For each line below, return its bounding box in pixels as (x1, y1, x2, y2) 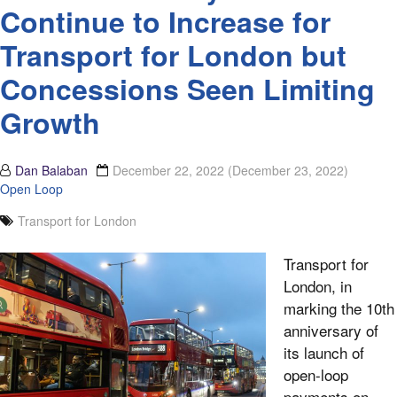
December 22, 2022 (113, 161, 228, 180)
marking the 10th (284, 297, 394, 320)
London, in (284, 275, 352, 298)
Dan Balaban (15, 161, 88, 180)
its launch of (284, 341, 364, 364)
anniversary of (284, 319, 378, 342)
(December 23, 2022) (228, 161, 348, 180)
